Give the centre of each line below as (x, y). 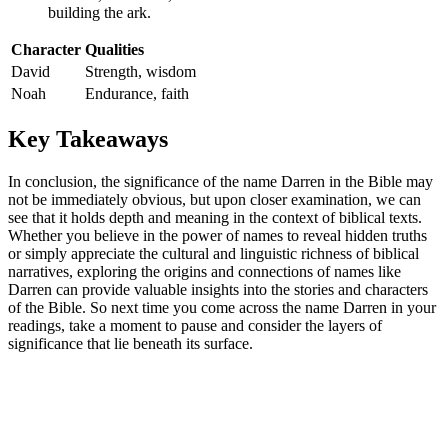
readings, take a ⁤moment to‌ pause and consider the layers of (195, 326)
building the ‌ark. (99, 13)
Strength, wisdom (140, 72)
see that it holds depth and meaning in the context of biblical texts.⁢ (215, 218)
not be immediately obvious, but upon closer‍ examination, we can (214, 200)
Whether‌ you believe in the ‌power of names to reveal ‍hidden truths (217, 236)
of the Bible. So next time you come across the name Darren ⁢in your (222, 308)
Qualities (114, 50)
